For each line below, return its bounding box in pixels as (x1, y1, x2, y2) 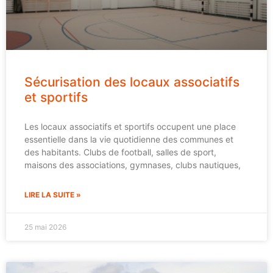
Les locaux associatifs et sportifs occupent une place (24, 121, 236, 132)
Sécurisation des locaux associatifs (24, 74, 239, 90)
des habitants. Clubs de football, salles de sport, (24, 146, 216, 157)
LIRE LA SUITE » (24, 190, 81, 199)
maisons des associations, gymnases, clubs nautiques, (24, 159, 241, 170)
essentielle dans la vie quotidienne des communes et (24, 133, 233, 144)
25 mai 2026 (24, 222, 66, 232)
